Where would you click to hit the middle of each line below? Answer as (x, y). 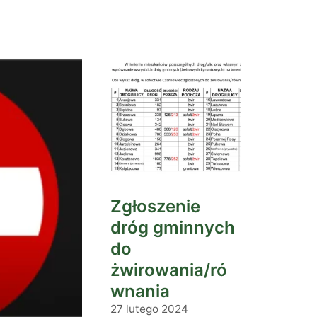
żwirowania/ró (169, 270)
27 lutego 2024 (149, 309)
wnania (140, 291)
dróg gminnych (173, 227)
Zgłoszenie (155, 206)
